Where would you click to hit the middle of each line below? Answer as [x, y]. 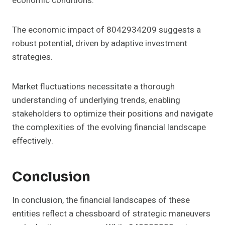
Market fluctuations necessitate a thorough [93, 87]
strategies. [32, 57]
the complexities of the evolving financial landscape [109, 128]
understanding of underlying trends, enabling [96, 100]
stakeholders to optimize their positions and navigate [113, 114]
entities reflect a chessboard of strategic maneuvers [111, 214]
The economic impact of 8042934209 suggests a [106, 30]
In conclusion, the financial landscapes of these [101, 200]
